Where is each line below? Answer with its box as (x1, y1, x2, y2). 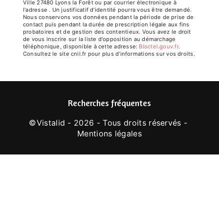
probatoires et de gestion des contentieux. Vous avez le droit (23, 28, 191, 36)
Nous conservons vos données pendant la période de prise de (23, 14, 194, 21)
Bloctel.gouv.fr (142, 43, 178, 50)
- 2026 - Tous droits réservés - (65, 118, 190, 128)
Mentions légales (77, 129, 142, 139)
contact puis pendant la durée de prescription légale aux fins (23, 21, 190, 28)
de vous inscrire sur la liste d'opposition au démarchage (23, 36, 176, 43)
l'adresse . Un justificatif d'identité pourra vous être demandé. (23, 6, 192, 14)
